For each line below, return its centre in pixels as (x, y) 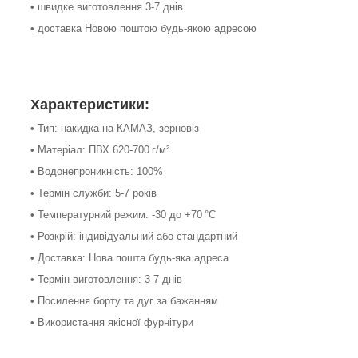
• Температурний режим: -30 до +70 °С (123, 215)
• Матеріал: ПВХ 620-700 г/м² (100, 150)
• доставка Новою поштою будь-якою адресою (143, 29)
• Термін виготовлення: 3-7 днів (106, 280)
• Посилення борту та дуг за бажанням (124, 301)
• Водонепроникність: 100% (97, 172)
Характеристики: (90, 105)
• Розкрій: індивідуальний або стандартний (134, 237)
